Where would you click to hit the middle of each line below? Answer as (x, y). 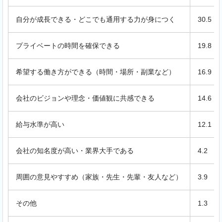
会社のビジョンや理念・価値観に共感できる (85, 98)
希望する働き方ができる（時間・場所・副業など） (96, 72)
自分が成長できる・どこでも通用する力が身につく (96, 19)
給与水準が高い (40, 124)
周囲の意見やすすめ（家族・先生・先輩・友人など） (99, 177)
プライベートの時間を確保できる (68, 45)
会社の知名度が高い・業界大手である (75, 150)
